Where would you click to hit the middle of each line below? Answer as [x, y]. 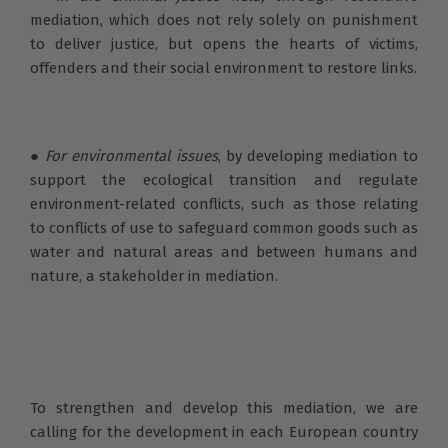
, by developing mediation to [317, 155]
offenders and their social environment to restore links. [223, 67]
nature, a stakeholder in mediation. [154, 275]
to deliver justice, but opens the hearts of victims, [224, 43]
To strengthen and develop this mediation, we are [224, 407]
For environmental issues [131, 155]
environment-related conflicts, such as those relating [224, 203]
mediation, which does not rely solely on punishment [224, 19]
